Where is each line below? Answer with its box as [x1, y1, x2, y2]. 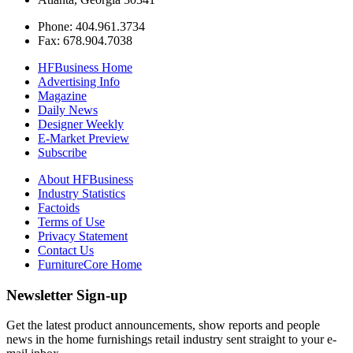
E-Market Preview [38, 131, 129, 145]
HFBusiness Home [38, 60, 132, 74]
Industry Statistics [38, 186, 125, 200]
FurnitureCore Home [38, 257, 142, 271]
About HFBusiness [38, 172, 133, 186]
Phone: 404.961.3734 [38, 19, 145, 33]
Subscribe [38, 145, 87, 159]
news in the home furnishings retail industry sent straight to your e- [6, 333, 336, 347]
